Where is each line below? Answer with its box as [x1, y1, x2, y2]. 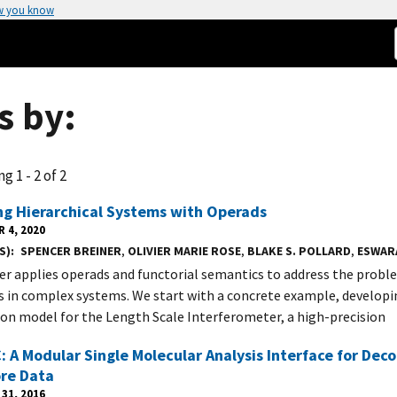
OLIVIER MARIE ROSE [127, 243, 241, 259]
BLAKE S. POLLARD [246, 243, 351, 259]
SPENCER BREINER [19, 243, 121, 259]
